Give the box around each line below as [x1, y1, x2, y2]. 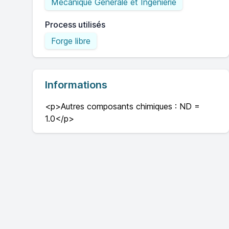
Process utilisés [45, 19, 105, 30]
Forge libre [51, 36, 90, 46]
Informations [45, 79, 107, 91]
